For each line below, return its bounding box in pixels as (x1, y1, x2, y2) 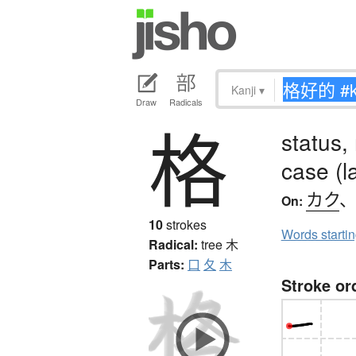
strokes (163, 215, 207, 234)
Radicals (169, 95, 203, 109)
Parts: (149, 255, 184, 274)
